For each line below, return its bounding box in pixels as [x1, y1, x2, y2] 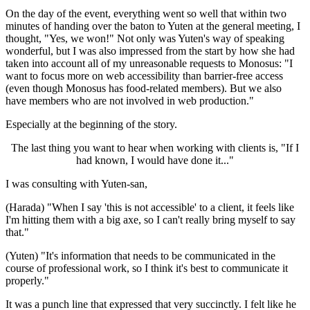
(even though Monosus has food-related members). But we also [6, 82, 282, 94]
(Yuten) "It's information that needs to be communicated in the [6, 249, 275, 262]
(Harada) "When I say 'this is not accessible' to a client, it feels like [6, 201, 294, 213]
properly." [6, 274, 49, 286]
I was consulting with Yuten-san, [6, 177, 147, 190]
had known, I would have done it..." [76, 154, 234, 166]
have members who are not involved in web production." [6, 94, 254, 107]
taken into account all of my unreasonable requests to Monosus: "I [6, 57, 293, 69]
